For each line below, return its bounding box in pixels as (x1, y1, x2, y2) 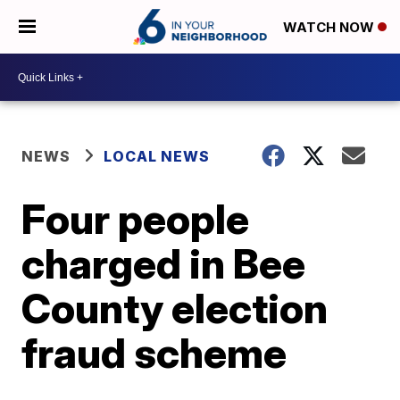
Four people (21, 194, 250, 244)
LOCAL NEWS (104, 147, 211, 165)
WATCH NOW (283, 19, 378, 37)
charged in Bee (21, 238, 306, 288)
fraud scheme (21, 328, 287, 378)
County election (21, 283, 329, 333)
